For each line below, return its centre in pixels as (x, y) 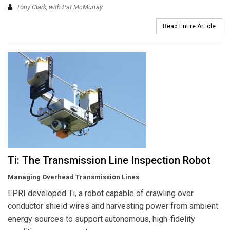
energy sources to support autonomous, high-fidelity (101, 219)
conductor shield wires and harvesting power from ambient (113, 206)
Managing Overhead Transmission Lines (73, 177)
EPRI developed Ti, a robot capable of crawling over (101, 194)
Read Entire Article (189, 26)
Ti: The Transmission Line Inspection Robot (109, 160)
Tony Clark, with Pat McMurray (60, 7)
